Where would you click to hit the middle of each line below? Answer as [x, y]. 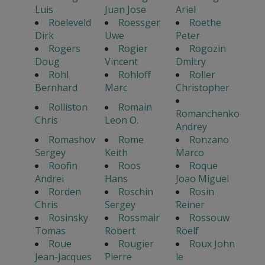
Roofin [63, 165]
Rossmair [139, 217]
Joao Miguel [202, 178]
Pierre [118, 256]
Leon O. [121, 120]
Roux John [212, 243]
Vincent [121, 61]
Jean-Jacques [63, 256]
